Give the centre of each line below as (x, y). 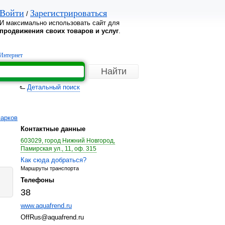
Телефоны (37, 180)
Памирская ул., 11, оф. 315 (59, 149)
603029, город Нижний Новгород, (68, 141)
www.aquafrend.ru (46, 206)
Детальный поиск (53, 87)
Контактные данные (53, 129)
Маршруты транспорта (50, 168)
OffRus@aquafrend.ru (52, 217)
